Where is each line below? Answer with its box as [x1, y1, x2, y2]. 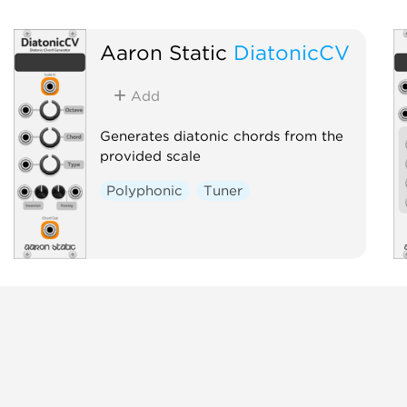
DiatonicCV [233, 39, 350, 65]
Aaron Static [99, 39, 227, 65]
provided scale [99, 147, 201, 164]
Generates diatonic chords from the [99, 127, 343, 144]
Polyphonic [106, 182, 184, 199]
